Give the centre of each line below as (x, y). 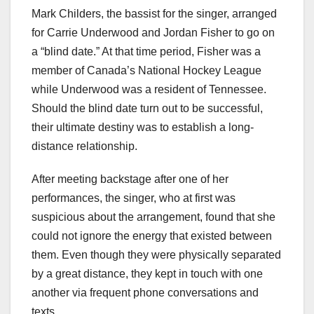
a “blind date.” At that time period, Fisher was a (146, 51)
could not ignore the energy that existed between (152, 235)
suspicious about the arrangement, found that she (153, 217)
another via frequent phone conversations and (145, 292)
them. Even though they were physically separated (156, 254)
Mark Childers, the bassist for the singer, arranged (154, 13)
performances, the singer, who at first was (134, 198)
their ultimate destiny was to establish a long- (143, 127)
